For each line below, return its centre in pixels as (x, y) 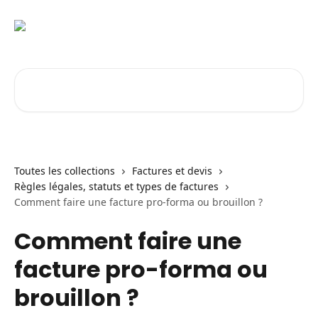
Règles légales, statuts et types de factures (116, 186)
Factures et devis (172, 171)
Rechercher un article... (75, 76)
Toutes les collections (65, 171)
